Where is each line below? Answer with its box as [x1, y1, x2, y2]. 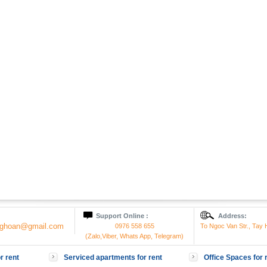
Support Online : [96, 212, 148, 219]
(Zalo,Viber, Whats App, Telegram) [85, 232, 184, 240]
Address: [218, 212, 247, 219]
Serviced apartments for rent [64, 253, 162, 262]
